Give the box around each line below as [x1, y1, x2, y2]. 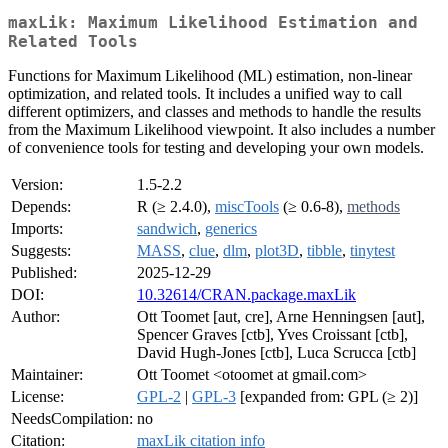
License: [11, 388, 64, 406]
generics [205, 220, 257, 238]
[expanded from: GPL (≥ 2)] [236, 388, 418, 406]
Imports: [11, 220, 63, 238]
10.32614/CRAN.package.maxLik [137, 286, 356, 304]
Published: [11, 264, 77, 282]
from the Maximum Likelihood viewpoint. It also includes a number [8, 121, 435, 139]
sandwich [137, 220, 197, 238]
